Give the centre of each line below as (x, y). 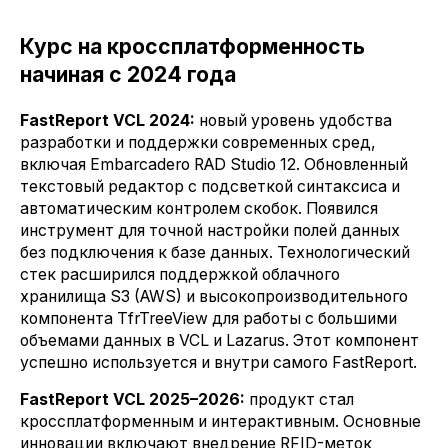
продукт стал (299, 400)
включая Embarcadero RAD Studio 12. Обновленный (214, 164)
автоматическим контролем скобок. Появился (199, 208)
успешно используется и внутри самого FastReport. (218, 362)
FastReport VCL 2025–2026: (132, 400)
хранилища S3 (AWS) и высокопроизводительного (214, 296)
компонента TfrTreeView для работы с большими (208, 318)
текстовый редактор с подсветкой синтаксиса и (210, 186)
